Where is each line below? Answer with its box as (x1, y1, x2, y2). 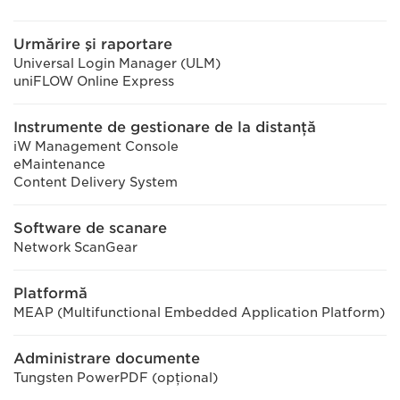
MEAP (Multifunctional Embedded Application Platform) (13, 305, 385, 320)
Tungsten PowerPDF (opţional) (13, 371, 218, 385)
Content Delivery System (13, 175, 178, 189)
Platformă (13, 285, 87, 302)
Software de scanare (13, 220, 167, 237)
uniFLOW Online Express (13, 74, 174, 88)
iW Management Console (13, 139, 179, 154)
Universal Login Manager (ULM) (13, 56, 221, 71)
